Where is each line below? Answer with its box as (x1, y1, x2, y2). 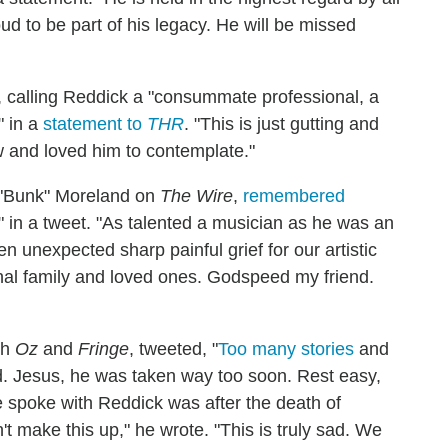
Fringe (78, 339, 129, 359)
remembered (243, 186, 345, 206)
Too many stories (218, 339, 354, 359)
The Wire (160, 186, 233, 206)
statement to (43, 114, 147, 134)
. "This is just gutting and (184, 114, 379, 134)
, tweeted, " (129, 339, 218, 359)
